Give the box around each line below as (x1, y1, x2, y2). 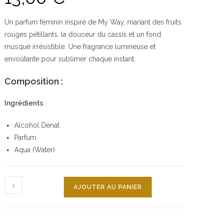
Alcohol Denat (14, 121, 60, 129)
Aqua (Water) (14, 146, 55, 154)
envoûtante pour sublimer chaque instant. (4, 55, 136, 63)
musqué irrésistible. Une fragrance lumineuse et (4, 43, 156, 51)
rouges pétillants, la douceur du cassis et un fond (4, 30, 162, 38)
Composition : (4, 76, 63, 86)
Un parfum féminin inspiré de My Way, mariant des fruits (4, 18, 182, 26)
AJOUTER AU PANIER (74, 184, 142, 191)
